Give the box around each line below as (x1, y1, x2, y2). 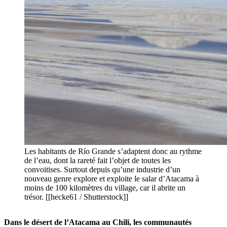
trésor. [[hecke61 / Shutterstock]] (24, 193, 128, 202)
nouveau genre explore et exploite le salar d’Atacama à (24, 174, 199, 183)
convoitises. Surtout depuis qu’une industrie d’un (24, 165, 180, 174)
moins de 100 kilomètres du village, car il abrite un (24, 183, 185, 193)
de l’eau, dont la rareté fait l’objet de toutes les (24, 156, 171, 165)
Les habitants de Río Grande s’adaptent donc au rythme (24, 147, 202, 156)
